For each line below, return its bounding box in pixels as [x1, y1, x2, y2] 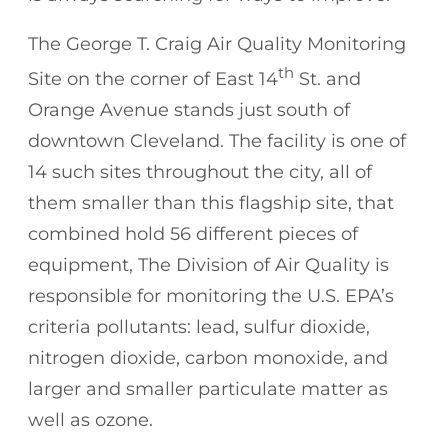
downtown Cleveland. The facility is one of [28, 129, 406, 152]
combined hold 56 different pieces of [28, 222, 358, 245]
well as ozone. [28, 408, 153, 431]
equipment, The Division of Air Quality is [28, 253, 389, 276]
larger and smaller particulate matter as [28, 377, 388, 400]
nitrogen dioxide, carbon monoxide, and [28, 346, 388, 369]
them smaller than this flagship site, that [28, 191, 394, 214]
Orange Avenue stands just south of [28, 98, 350, 121]
